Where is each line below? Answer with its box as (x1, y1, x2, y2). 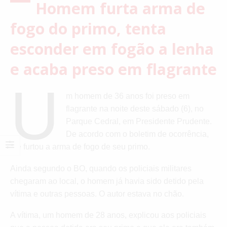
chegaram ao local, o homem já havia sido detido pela (10, 176, 204, 185)
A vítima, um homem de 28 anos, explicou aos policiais (10, 211, 206, 220)
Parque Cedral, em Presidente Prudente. (66, 117, 212, 126)
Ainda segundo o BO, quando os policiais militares (10, 164, 192, 173)
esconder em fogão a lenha (10, 38, 214, 59)
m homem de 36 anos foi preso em (66, 91, 190, 100)
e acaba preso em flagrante (10, 58, 217, 80)
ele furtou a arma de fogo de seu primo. (10, 142, 150, 151)
